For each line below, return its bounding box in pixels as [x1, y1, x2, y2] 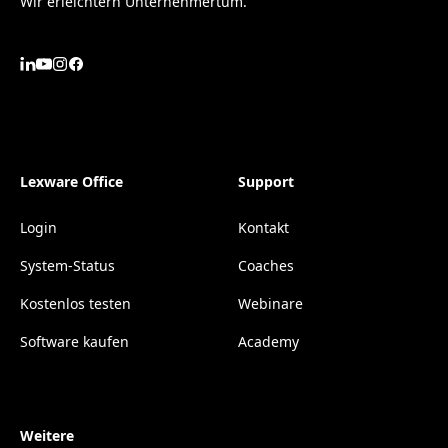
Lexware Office [20, 172, 123, 191]
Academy [238, 332, 299, 351]
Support [238, 172, 294, 191]
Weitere [20, 426, 74, 445]
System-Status [20, 256, 115, 275]
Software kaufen [20, 332, 129, 351]
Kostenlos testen [20, 294, 131, 313]
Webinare [238, 294, 303, 313]
